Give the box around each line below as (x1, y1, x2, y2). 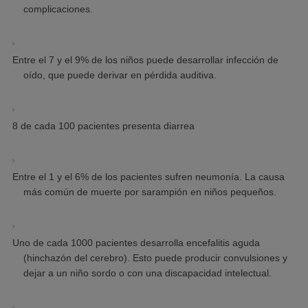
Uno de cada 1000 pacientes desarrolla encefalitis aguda (12, 237, 260, 249)
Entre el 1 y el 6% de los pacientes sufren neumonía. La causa (12, 171, 285, 183)
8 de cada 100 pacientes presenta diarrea (12, 120, 195, 132)
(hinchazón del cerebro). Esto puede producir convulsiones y (23, 252, 287, 264)
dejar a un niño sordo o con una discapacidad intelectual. (23, 267, 272, 279)
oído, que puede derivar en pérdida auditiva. (23, 69, 217, 81)
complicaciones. (23, 3, 93, 15)
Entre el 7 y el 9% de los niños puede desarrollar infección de (12, 54, 278, 66)
